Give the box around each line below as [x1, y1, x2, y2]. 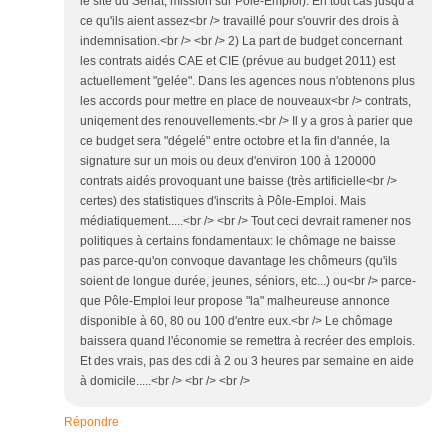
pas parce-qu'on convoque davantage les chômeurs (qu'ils [80, 254, 397, 269]
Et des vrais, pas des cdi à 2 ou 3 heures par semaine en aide [80, 354, 414, 369]
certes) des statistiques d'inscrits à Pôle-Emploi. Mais [80, 194, 366, 209]
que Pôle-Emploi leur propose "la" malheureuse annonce [80, 294, 390, 309]
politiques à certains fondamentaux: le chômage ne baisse [80, 234, 396, 249]
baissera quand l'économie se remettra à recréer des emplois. [80, 334, 415, 349]
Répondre [64, 415, 119, 430]
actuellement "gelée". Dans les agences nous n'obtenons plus [80, 74, 415, 89]
